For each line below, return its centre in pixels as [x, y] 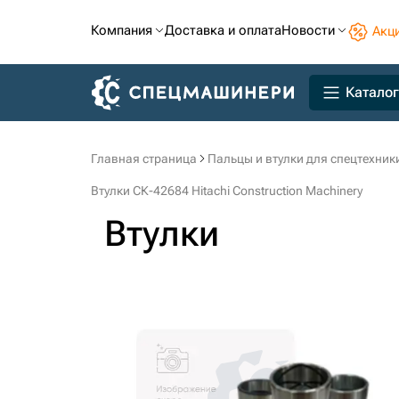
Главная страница [144, 159]
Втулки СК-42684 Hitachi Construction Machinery [227, 191]
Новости [308, 30]
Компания [122, 30]
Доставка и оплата [223, 30]
